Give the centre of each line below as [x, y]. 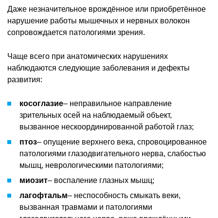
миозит [34, 180]
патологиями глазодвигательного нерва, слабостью [113, 153]
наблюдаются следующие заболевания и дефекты [99, 68]
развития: [25, 79]
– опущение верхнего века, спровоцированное [122, 142]
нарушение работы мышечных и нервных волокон [99, 20]
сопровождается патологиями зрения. [76, 32]
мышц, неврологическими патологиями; [91, 165]
